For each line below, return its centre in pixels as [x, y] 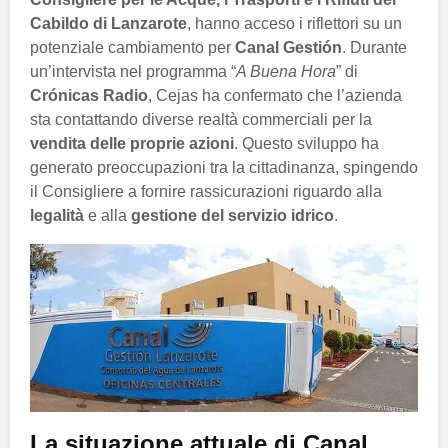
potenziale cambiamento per [132, 47]
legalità [57, 215]
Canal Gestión [288, 47]
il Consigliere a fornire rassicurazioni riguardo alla [206, 191]
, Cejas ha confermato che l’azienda [275, 95]
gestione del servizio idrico [232, 215]
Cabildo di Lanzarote [108, 23]
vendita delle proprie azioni [132, 143]
